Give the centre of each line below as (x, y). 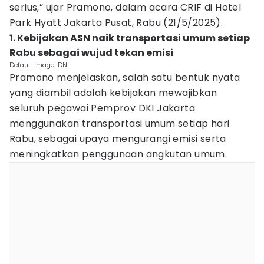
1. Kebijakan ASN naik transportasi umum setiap (130, 38)
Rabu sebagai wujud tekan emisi (91, 53)
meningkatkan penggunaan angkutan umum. (120, 154)
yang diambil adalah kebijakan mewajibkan (113, 93)
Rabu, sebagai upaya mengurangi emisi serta (118, 139)
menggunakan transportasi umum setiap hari (120, 123)
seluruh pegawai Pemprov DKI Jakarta (102, 108)
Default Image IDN (38, 65)
